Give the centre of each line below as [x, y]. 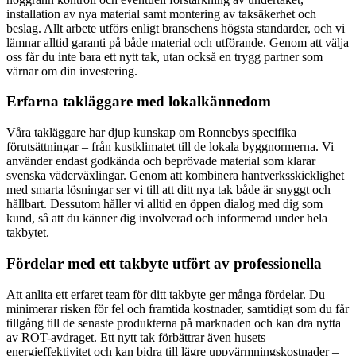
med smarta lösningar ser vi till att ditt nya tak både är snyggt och [168, 190]
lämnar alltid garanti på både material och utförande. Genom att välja [178, 42]
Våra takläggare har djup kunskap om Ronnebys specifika [151, 133]
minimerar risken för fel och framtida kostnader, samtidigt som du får [178, 308]
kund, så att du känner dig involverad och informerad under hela [167, 219]
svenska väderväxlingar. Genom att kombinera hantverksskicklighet [175, 176]
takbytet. [28, 233]
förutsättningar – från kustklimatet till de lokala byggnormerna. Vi [170, 147]
